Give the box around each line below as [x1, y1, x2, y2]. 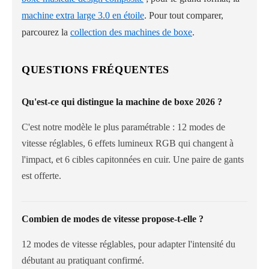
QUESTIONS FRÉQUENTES [22, 64, 169, 76]
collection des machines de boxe [70, 27, 192, 38]
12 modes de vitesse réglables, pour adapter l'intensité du [22, 239, 235, 250]
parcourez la [22, 27, 70, 38]
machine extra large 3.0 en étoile [22, 10, 144, 21]
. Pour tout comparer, [144, 10, 223, 21]
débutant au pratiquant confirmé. [22, 255, 144, 266]
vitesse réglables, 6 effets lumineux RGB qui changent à [22, 138, 234, 149]
